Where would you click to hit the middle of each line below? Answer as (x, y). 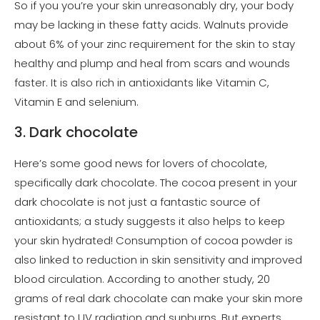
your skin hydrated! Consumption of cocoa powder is (154, 240)
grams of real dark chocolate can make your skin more (159, 298)
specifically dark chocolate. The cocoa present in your (156, 182)
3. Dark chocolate (76, 132)
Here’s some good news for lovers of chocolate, (141, 163)
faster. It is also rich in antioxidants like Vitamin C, (142, 82)
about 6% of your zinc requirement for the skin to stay (155, 44)
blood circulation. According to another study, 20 (142, 279)
